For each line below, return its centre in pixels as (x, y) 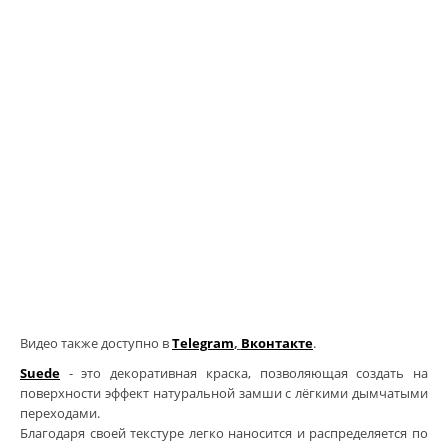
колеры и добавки (222, 79)
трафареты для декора (239, 167)
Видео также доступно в (96, 343)
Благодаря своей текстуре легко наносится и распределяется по (224, 433)
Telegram (203, 343)
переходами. (60, 413)
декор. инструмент (224, 123)
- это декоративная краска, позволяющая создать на (244, 373)
